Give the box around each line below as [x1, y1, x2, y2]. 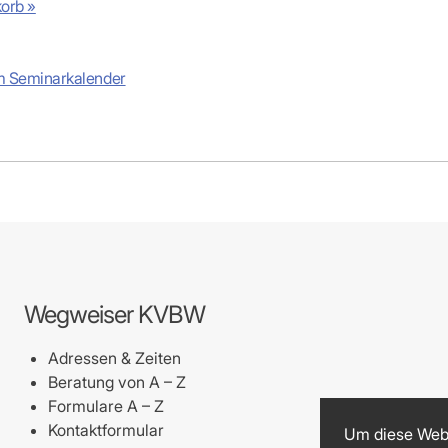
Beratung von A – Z [47, 372, 186, 392]
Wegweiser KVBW [23, 300, 205, 329]
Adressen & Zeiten [47, 348, 181, 368]
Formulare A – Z [47, 396, 164, 416]
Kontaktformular [47, 420, 164, 440]
